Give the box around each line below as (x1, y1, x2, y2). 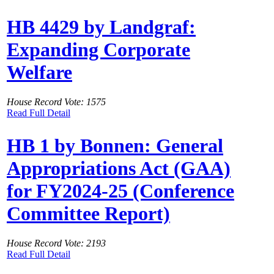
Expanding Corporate (7, 38, 190, 61)
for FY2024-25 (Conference (7, 179, 234, 202)
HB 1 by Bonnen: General (7, 134, 223, 157)
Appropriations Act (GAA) (7, 157, 231, 179)
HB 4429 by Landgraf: (7, 15, 196, 38)
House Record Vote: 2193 (7, 238, 106, 249)
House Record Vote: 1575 (7, 97, 106, 108)
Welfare (7, 61, 72, 83)
